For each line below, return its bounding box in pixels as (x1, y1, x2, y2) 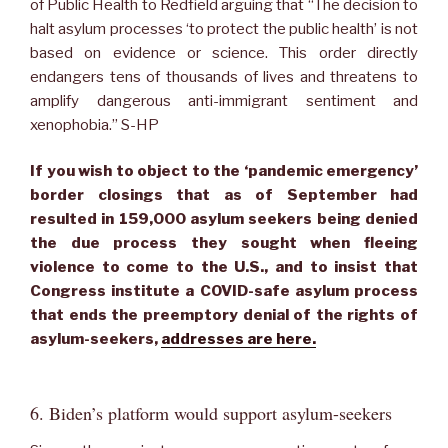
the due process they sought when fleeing (30, 234, 418, 253)
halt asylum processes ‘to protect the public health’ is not (30, 19, 418, 38)
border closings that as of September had (30, 186, 418, 205)
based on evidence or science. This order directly (30, 43, 418, 62)
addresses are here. (161, 330, 316, 349)
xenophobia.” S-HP (30, 115, 159, 134)
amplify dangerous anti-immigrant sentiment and (30, 91, 418, 110)
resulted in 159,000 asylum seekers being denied (30, 210, 418, 229)
